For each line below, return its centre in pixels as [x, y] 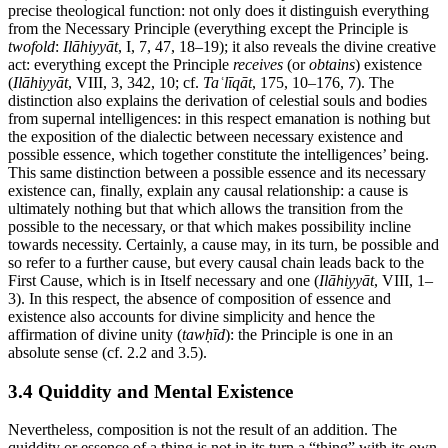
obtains [332, 64]
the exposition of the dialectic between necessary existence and [205, 136]
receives [258, 64]
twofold [31, 46]
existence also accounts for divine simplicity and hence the [191, 316]
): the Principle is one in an [309, 334]
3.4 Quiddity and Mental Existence [150, 391]
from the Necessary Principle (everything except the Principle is [208, 28]
